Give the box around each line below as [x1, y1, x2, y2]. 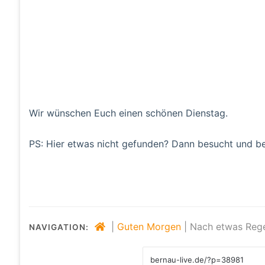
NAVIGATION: [28, 222, 89, 232]
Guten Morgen [117, 220, 181, 232]
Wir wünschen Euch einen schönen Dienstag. [28, 106, 228, 119]
